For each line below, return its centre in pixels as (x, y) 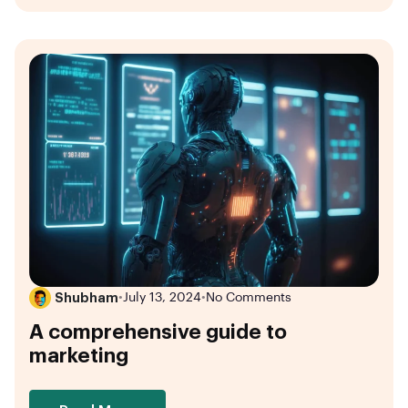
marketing (79, 357)
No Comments (249, 297)
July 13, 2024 (162, 297)
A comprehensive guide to (158, 333)
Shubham (87, 297)
